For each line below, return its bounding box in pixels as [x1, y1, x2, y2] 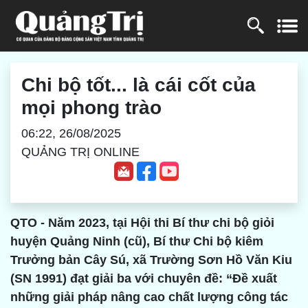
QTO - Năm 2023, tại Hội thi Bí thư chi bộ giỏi [10, 216, 274, 230]
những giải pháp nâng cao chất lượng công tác [10, 290, 288, 305]
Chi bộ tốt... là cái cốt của [21, 74, 256, 96]
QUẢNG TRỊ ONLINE [21, 144, 140, 159]
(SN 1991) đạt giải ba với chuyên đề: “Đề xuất [10, 272, 277, 286]
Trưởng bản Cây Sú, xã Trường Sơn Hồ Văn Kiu [10, 253, 292, 267]
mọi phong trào [21, 96, 162, 118]
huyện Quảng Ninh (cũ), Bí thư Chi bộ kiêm [10, 234, 263, 249]
